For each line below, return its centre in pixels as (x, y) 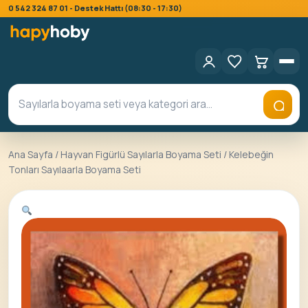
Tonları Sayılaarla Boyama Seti (75, 170)
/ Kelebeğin (247, 155)
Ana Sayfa (31, 155)
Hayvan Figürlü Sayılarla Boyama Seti (141, 155)
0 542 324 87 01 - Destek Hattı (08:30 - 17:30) (95, 8)
